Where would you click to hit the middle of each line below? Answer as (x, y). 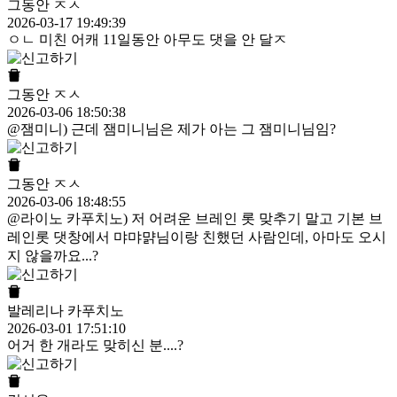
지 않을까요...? (53, 256)
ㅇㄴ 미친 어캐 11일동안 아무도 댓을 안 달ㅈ (147, 40)
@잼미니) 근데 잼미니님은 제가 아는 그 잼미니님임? (171, 129)
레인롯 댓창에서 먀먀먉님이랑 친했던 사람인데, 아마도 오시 (197, 237)
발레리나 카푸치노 (66, 311)
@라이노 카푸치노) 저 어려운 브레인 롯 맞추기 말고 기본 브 (195, 219)
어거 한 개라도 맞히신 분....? (95, 346)
